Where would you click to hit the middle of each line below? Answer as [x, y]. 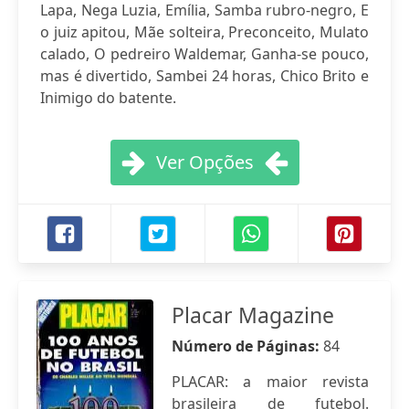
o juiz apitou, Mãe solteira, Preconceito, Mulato [204, 32]
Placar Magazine [253, 315]
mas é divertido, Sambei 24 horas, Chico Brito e [204, 76]
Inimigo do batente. [108, 98]
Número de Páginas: [247, 346]
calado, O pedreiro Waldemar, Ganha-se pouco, [204, 54]
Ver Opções [204, 162]
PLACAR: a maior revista [270, 382]
